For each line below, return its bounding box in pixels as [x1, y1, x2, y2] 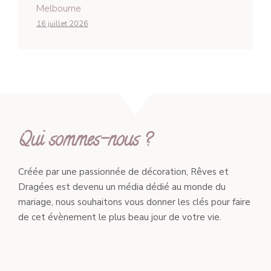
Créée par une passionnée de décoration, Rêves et [18, 166, 229, 178]
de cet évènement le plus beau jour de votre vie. [18, 211, 221, 224]
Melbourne [36, 2, 81, 16]
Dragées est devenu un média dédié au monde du [18, 181, 226, 194]
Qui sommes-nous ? [18, 128, 152, 157]
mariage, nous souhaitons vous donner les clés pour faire [18, 196, 250, 209]
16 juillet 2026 [36, 18, 88, 30]
